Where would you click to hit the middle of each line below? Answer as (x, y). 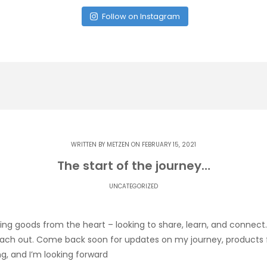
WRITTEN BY (89, 145)
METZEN (118, 145)
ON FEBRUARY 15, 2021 (163, 145)
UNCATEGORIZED (133, 186)
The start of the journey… (133, 166)
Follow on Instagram (141, 16)
